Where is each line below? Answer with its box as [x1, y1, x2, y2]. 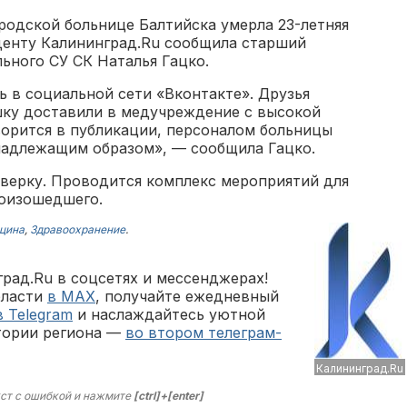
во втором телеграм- [125, 323, 282, 342]
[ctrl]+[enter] [134, 389, 203, 402]
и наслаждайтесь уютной [73, 305, 265, 323]
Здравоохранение [30, 223, 125, 236]
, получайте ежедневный [95, 287, 279, 305]
